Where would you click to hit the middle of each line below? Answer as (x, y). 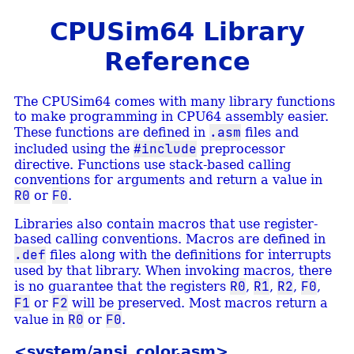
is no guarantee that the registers (122, 286)
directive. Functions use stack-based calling (152, 164)
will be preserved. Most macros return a (198, 303)
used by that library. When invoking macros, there (173, 270)
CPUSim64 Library (177, 32)
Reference (177, 62)
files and (269, 132)
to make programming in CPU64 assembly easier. (171, 116)
